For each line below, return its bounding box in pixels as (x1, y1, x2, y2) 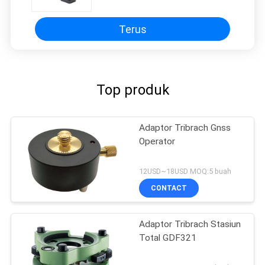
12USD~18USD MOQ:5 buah (139, 166, 232, 176)
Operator (139, 136, 176, 147)
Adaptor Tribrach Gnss (139, 122, 231, 134)
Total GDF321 (139, 232, 197, 243)
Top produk (96, 82, 169, 99)
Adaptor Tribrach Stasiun (139, 218, 241, 230)
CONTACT (151, 183, 188, 192)
